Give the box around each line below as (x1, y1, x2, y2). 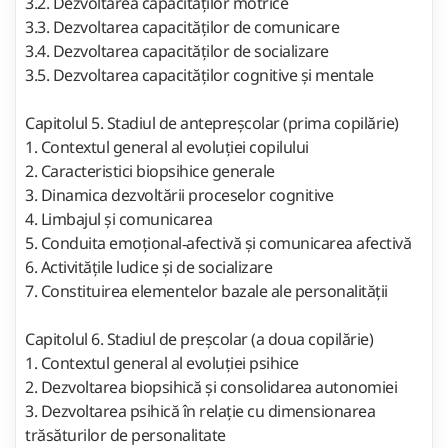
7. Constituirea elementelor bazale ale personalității (25, 279, 388, 302)
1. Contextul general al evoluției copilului (25, 135, 309, 158)
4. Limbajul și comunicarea (25, 207, 212, 230)
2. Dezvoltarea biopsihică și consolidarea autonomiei (25, 375, 401, 398)
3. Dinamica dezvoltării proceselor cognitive (25, 183, 333, 206)
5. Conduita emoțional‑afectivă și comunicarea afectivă (25, 231, 415, 254)
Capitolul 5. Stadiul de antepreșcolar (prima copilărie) (25, 111, 402, 134)
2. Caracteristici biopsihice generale (25, 159, 275, 182)
